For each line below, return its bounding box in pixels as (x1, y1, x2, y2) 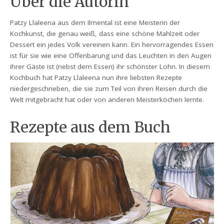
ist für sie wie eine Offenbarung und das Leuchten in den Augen (10, 50, 212, 60)
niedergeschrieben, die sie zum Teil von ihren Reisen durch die (10, 83, 208, 93)
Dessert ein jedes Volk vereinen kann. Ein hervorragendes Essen (10, 39, 214, 49)
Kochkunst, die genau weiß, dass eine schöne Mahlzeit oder (10, 28, 200, 38)
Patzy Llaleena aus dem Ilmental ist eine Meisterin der (10, 17, 180, 27)
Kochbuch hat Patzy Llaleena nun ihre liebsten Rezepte (10, 72, 182, 82)
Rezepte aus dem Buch (10, 117, 171, 136)
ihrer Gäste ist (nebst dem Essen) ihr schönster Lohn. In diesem (10, 61, 210, 71)
